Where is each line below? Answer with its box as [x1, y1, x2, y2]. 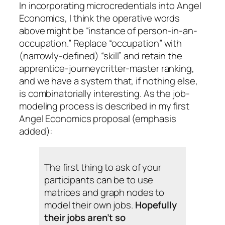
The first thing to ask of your [44, 161, 161, 174]
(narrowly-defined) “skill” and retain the [19, 49, 182, 63]
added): [19, 125, 53, 138]
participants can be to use [44, 173, 154, 187]
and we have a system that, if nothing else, [19, 74, 198, 88]
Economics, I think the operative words [19, 12, 180, 25]
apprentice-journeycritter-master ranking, [19, 62, 194, 75]
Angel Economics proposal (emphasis [19, 112, 176, 126]
